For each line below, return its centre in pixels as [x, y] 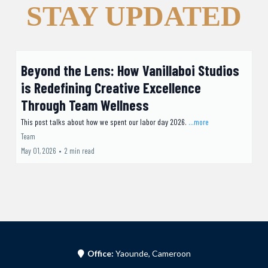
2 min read [80, 151]
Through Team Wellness [85, 105]
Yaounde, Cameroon [153, 254]
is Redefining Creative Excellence [111, 88]
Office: [101, 254]
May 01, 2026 [38, 151]
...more [199, 122]
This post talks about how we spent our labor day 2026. [105, 122]
